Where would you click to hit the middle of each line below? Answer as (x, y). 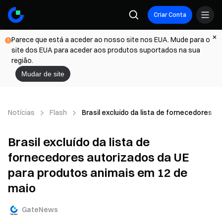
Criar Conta (170, 15)
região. (22, 60)
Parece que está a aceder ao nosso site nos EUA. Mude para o (111, 40)
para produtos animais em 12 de (98, 172)
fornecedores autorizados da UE (98, 157)
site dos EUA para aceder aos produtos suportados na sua (106, 50)
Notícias (21, 112)
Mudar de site (43, 74)
